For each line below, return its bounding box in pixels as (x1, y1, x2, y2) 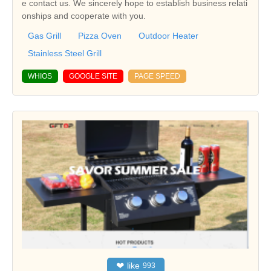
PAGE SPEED (134, 72, 180, 81)
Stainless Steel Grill (28, 48, 102, 59)
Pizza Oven (78, 31, 122, 41)
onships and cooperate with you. (22, 11, 146, 21)
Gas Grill (28, 31, 61, 41)
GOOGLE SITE (69, 72, 117, 81)
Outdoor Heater (139, 31, 198, 41)
